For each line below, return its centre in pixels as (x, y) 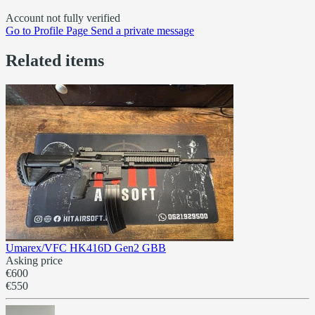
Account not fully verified (63, 18)
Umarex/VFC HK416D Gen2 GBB (86, 247)
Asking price (34, 260)
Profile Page (61, 31)
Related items (55, 60)
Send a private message (142, 31)
